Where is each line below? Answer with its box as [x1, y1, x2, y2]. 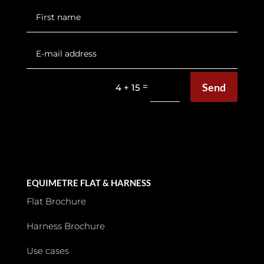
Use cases [26, 245, 69, 257]
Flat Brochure [26, 196, 86, 207]
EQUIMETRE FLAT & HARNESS [26, 177, 151, 189]
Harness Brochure [26, 220, 105, 232]
